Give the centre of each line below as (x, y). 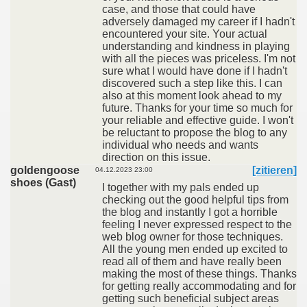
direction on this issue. (156, 157)
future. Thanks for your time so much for (197, 108)
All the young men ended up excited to (195, 249)
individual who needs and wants (180, 145)
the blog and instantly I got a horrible (190, 212)
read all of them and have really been (192, 261)
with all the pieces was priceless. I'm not (199, 59)
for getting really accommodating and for (199, 286)
